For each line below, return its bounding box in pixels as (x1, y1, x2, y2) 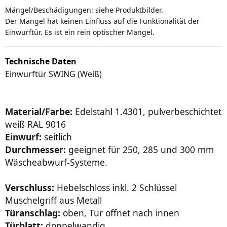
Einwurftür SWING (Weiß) (5, 68, 102, 80)
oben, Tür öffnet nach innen (60, 207, 179, 219)
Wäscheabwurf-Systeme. (5, 156, 107, 169)
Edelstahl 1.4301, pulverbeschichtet (72, 105, 221, 118)
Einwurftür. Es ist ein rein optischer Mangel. (5, 27, 155, 37)
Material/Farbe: (5, 105, 72, 118)
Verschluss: (5, 181, 54, 194)
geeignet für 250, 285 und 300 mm (66, 143, 214, 156)
